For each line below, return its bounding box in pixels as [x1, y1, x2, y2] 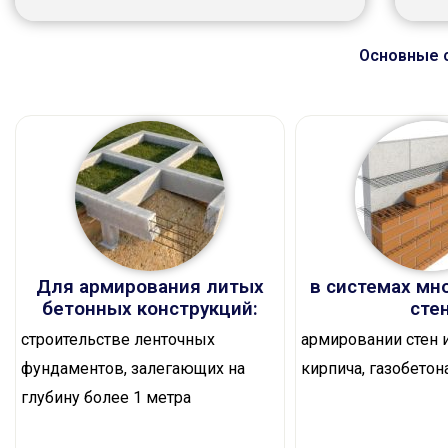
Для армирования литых [36, 275, 264, 299]
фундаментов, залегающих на [21, 359, 245, 379]
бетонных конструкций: [42, 297, 258, 321]
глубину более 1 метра [21, 388, 191, 408]
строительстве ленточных [21, 330, 215, 350]
